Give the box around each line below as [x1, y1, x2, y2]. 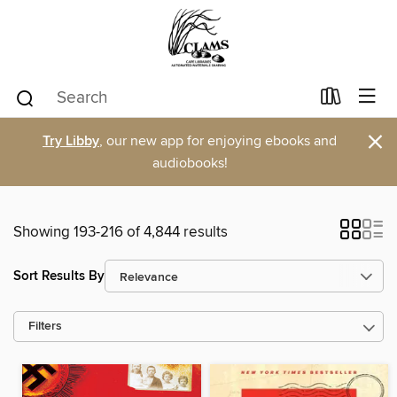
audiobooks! [152, 154, 228, 172]
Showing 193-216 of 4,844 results [13, 222, 228, 242]
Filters [28, 319, 62, 334]
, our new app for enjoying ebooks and [99, 132, 337, 150]
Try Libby [43, 132, 99, 151]
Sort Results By [13, 267, 105, 284]
